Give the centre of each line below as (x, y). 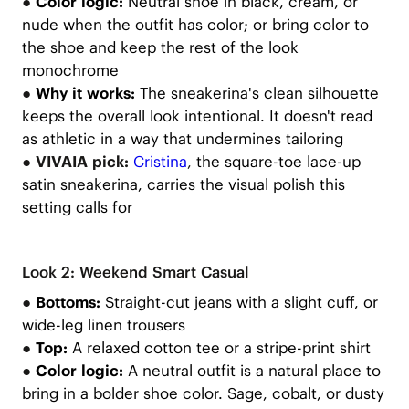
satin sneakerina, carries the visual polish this (183, 184)
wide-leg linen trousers (103, 325)
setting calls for (77, 207)
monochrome (70, 70)
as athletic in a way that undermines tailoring (182, 138)
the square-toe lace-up (276, 161)
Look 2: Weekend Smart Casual (135, 273)
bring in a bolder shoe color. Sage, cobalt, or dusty (203, 394)
